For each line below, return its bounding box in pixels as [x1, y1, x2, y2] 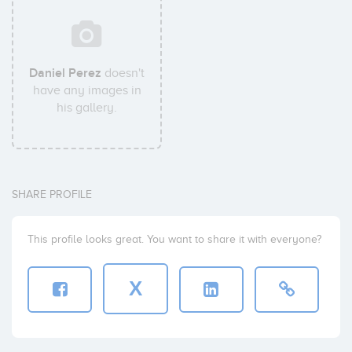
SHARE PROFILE [12, 189, 92, 200]
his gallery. [57, 101, 118, 115]
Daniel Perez [29, 65, 102, 81]
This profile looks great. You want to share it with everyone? [27, 233, 321, 245]
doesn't [101, 66, 145, 80]
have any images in [32, 83, 141, 97]
